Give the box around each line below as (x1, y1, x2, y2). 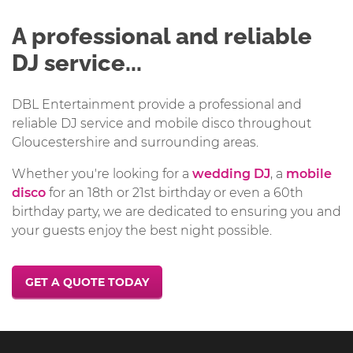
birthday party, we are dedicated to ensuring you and (12, 203, 341, 219)
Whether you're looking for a (12, 165, 192, 181)
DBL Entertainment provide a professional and (12, 96, 302, 112)
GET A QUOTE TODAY (24, 275, 149, 290)
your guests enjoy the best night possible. (12, 222, 272, 238)
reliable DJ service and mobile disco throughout (12, 115, 311, 131)
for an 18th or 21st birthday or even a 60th (46, 184, 303, 200)
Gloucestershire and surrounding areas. (12, 134, 262, 150)
